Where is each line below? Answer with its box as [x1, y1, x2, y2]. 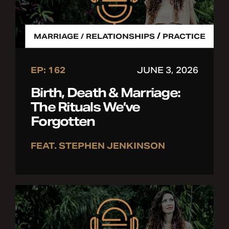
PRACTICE [163, 32, 205, 41]
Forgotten [31, 113, 95, 130]
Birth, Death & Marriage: [31, 85, 180, 101]
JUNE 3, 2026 [136, 65, 198, 76]
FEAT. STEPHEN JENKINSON [31, 141, 165, 152]
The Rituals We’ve [31, 99, 140, 116]
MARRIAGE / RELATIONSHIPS [34, 32, 155, 41]
